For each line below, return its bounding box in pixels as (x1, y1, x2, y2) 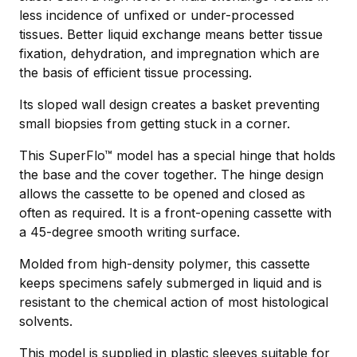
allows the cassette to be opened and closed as (19, 185, 305, 202)
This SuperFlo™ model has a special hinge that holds (19, 147, 335, 163)
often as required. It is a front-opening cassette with (19, 204, 331, 221)
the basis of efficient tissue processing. (19, 64, 252, 80)
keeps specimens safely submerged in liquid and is (19, 274, 322, 291)
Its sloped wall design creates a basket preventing (19, 96, 320, 112)
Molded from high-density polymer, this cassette (19, 255, 310, 272)
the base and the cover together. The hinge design (19, 166, 324, 182)
